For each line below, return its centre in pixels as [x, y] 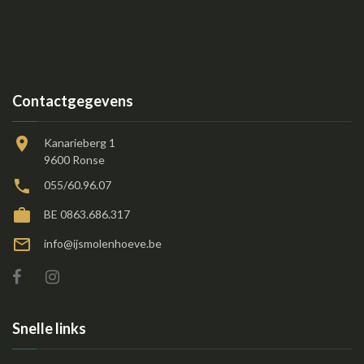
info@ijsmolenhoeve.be [103, 244]
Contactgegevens [73, 101]
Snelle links [49, 329]
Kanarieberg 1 [80, 143]
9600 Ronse [74, 160]
